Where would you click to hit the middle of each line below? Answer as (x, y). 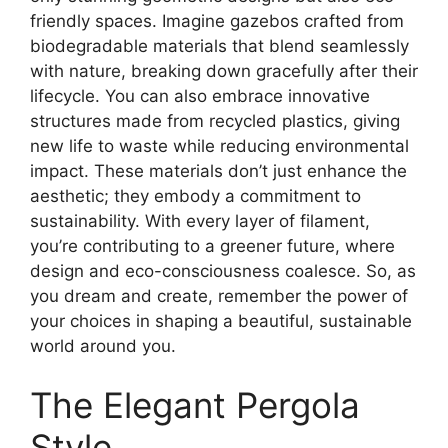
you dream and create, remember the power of (219, 295)
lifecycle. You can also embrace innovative (200, 95)
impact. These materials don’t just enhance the (218, 170)
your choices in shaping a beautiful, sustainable (221, 320)
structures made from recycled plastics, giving (215, 120)
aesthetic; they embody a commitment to (195, 195)
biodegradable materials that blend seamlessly (219, 45)
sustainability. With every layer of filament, (200, 220)
